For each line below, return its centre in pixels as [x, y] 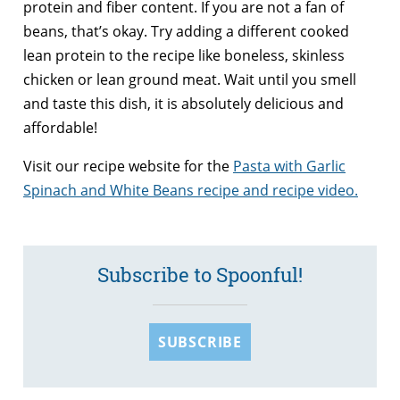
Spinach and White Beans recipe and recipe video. [191, 191]
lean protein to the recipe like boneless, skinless [184, 56]
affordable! [60, 128]
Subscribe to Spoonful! [200, 275]
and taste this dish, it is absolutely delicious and [183, 104]
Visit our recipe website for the [128, 167]
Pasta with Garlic [289, 167]
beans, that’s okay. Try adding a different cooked [186, 32]
